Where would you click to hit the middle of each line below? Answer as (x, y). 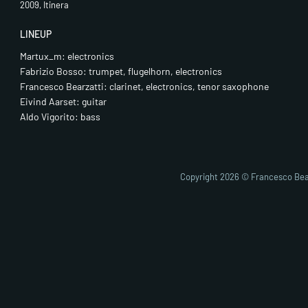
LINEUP (36, 34)
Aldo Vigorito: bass (60, 117)
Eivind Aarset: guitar (64, 102)
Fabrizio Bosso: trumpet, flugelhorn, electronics (121, 71)
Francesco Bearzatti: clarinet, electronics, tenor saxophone (145, 87)
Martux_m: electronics (67, 56)
